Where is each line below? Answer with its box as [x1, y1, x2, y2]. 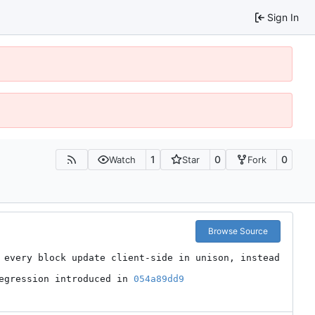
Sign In [267, 11, 299, 23]
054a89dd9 [134, 273, 184, 284]
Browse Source [207, 225, 268, 236]
